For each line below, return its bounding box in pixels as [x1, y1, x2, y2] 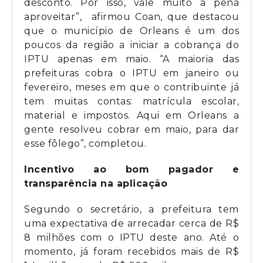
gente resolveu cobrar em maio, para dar [24, 124, 239, 136]
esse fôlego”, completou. [24, 138, 146, 150]
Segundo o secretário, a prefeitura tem [24, 204, 239, 215]
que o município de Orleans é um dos [24, 25, 239, 37]
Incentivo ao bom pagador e [24, 164, 239, 176]
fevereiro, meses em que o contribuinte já [24, 82, 239, 93]
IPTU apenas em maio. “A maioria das [24, 53, 239, 65]
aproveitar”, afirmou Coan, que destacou [24, 11, 239, 23]
